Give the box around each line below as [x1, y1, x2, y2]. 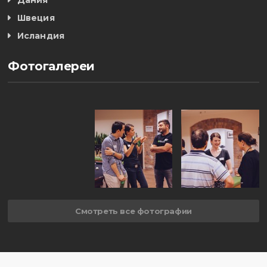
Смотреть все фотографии [75, 206, 192, 216]
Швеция [17, 13, 55, 24]
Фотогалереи [8, 59, 95, 74]
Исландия [17, 30, 65, 42]
